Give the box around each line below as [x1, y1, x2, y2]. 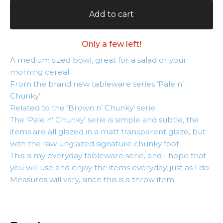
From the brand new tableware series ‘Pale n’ [10, 79, 184, 89]
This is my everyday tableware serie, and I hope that [10, 151, 206, 160]
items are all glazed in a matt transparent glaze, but [10, 127, 206, 136]
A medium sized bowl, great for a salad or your [10, 55, 187, 65]
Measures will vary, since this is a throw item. [10, 175, 176, 184]
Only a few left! [82, 39, 141, 49]
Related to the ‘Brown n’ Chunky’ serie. [10, 103, 157, 112]
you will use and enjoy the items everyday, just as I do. [10, 163, 211, 172]
